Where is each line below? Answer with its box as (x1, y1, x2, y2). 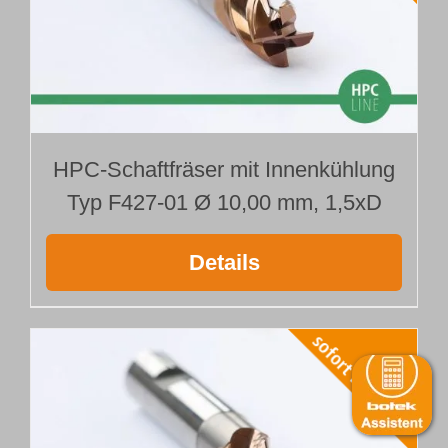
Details (188, 249, 260, 275)
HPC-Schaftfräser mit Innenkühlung (53, 156, 395, 182)
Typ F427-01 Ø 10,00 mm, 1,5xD (66, 189, 382, 215)
